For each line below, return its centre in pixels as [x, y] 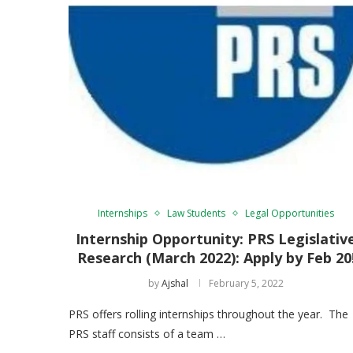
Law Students [197, 213]
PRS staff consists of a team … [147, 333]
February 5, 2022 [247, 283]
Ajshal [175, 283]
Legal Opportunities [290, 213]
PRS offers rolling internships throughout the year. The [208, 314]
